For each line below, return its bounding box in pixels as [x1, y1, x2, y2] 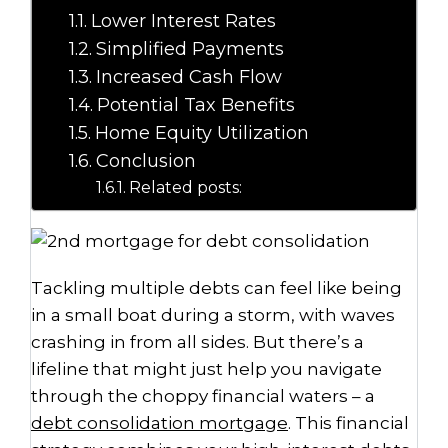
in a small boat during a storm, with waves [31, 305, 395, 325]
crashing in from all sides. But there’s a [31, 332, 364, 352]
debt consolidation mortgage [31, 413, 288, 433]
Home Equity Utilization [94, 122, 309, 144]
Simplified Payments [95, 38, 284, 60]
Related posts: [129, 178, 243, 197]
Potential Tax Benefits [96, 94, 295, 116]
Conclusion [95, 150, 196, 172]
